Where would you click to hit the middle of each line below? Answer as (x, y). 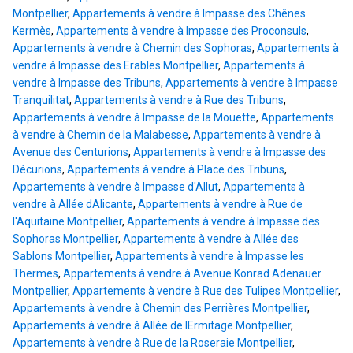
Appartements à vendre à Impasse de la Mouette (134, 118)
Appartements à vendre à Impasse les (210, 256)
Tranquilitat (41, 100)
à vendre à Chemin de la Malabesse (100, 135)
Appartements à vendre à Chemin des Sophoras (132, 48)
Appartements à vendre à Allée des (211, 239)
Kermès (32, 31)
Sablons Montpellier (61, 256)
